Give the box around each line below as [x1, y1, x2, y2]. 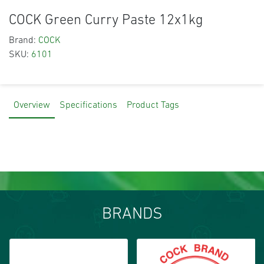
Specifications [60, 100, 117, 110]
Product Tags [127, 100, 179, 110]
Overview [14, 100, 50, 110]
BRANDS [101, 206, 163, 223]
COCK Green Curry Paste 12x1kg [9, 13, 203, 28]
